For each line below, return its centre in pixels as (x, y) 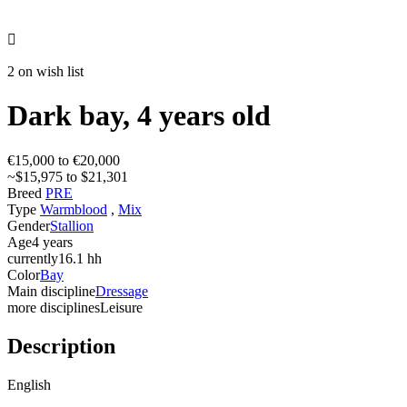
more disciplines (54, 307)
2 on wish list (45, 71)
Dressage (122, 291)
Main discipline (51, 291)
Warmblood (74, 209)
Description (61, 346)
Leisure (121, 307)
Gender (29, 225)
